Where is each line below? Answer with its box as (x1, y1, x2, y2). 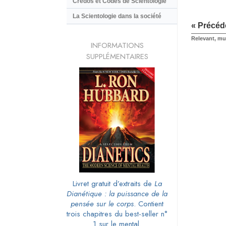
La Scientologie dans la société (73, 13, 161, 20)
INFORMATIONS (90, 39, 144, 51)
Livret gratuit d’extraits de (72, 178, 154, 189)
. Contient (134, 198, 163, 209)
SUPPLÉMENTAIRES (86, 50, 148, 62)
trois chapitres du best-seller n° (67, 208, 167, 219)
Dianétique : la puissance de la (67, 188, 167, 199)
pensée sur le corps (71, 198, 134, 209)
